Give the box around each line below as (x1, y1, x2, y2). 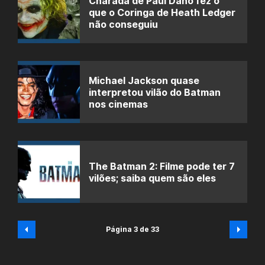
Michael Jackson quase (89, 74, 199, 86)
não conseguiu (89, 18, 158, 30)
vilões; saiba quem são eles (89, 172, 216, 184)
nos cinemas (89, 98, 148, 110)
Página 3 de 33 (106, 225, 159, 234)
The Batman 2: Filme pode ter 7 (89, 160, 235, 172)
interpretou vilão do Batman (89, 86, 221, 98)
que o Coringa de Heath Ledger (89, 6, 235, 18)
